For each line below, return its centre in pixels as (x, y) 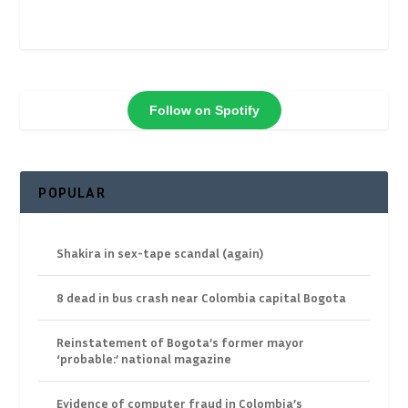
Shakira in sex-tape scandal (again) (160, 253)
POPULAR (72, 193)
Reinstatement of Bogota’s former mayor (181, 342)
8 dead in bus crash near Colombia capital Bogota (202, 298)
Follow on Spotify (204, 110)
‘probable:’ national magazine (144, 359)
